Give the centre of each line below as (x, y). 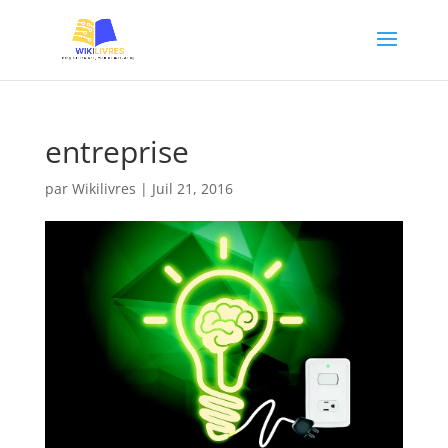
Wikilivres (103, 188)
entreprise (116, 151)
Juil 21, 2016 (192, 188)
